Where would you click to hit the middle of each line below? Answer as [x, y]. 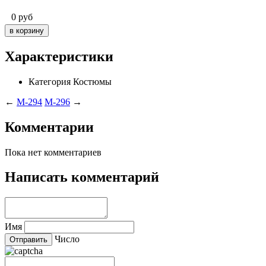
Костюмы [92, 81]
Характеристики [59, 56]
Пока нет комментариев [53, 152]
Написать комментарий [82, 177]
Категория [50, 81]
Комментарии [49, 127]
